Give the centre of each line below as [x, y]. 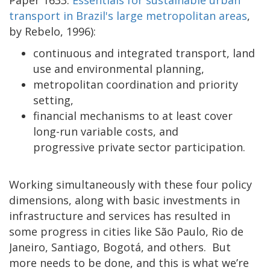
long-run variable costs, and [106, 131]
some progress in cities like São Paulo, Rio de [126, 231]
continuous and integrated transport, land [144, 53]
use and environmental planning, [119, 68]
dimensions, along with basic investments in [124, 200]
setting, [53, 100]
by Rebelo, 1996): [52, 31]
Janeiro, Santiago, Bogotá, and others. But [120, 247]
